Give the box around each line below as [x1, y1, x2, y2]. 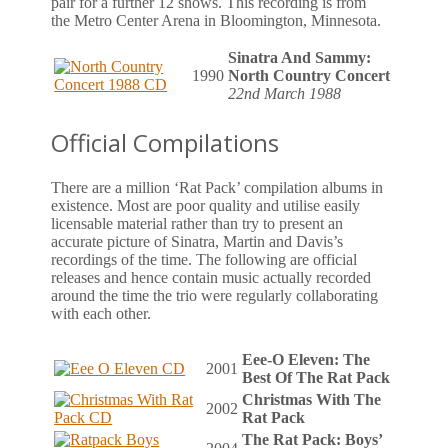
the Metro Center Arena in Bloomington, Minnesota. [51, 11, 382, 29]
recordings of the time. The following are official [51, 250, 358, 268]
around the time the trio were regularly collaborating [51, 286, 379, 304]
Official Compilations [51, 125, 280, 159]
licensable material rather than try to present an [51, 214, 344, 232]
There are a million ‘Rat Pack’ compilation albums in [51, 178, 384, 196]
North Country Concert [228, 66, 391, 84]
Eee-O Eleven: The [242, 351, 371, 369]
